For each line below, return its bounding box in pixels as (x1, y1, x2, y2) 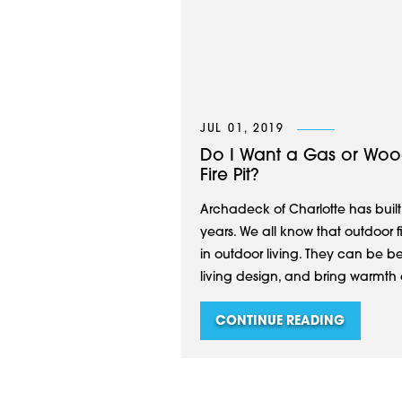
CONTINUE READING (215, 316, 345, 328)
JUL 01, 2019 (199, 124, 285, 135)
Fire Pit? (199, 168, 259, 186)
